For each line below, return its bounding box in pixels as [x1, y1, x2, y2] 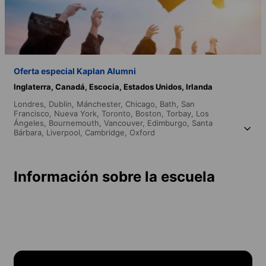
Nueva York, [54, 108, 102, 118]
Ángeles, [14, 118, 49, 128]
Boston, [135, 108, 166, 118]
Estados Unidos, [123, 81, 186, 91]
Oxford [129, 127, 155, 137]
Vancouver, [104, 118, 147, 128]
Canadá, [55, 81, 89, 91]
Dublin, [49, 99, 77, 109]
